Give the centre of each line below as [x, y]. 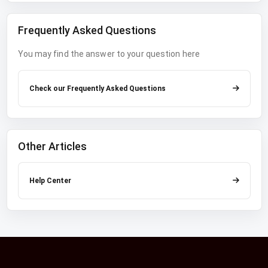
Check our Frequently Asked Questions [97, 88]
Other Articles [52, 146]
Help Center [50, 180]
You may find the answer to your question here [109, 54]
